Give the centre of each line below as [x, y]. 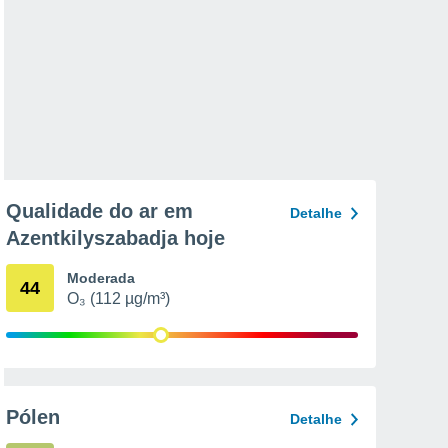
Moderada [101, 278]
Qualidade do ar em [99, 211]
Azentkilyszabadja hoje [115, 238]
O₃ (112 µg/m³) [118, 298]
